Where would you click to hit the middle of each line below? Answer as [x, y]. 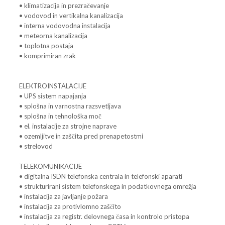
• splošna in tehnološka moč [60, 116]
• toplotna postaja [46, 46]
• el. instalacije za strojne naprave [69, 126]
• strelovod [36, 146]
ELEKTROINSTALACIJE [53, 86]
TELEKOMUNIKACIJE [51, 166]
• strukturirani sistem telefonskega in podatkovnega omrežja [108, 187]
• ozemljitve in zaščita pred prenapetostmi [81, 136]
